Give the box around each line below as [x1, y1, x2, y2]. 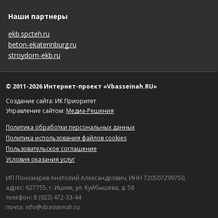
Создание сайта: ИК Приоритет [6, 97, 96, 105]
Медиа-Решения [66, 107, 114, 115]
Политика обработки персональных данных [6, 123, 135, 131]
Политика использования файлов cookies [6, 134, 127, 142]
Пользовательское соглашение [6, 145, 97, 153]
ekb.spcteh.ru [8, 29, 50, 38]
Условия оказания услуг [6, 155, 75, 163]
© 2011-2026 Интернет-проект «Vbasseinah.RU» [6, 82, 157, 91]
